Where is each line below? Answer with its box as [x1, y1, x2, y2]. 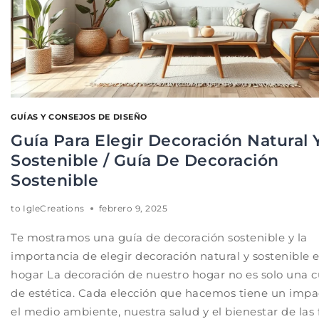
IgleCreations [23, 202, 85, 214]
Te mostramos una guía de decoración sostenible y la [11, 230, 308, 244]
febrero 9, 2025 [98, 202, 168, 214]
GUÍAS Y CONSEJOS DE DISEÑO [11, 113, 147, 122]
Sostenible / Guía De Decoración [11, 150, 279, 170]
